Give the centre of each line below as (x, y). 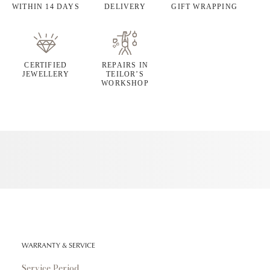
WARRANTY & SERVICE (58, 245)
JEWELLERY (46, 74)
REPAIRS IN (125, 65)
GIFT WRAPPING (204, 7)
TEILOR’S (125, 74)
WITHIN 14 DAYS (46, 7)
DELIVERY (125, 7)
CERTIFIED (46, 65)
